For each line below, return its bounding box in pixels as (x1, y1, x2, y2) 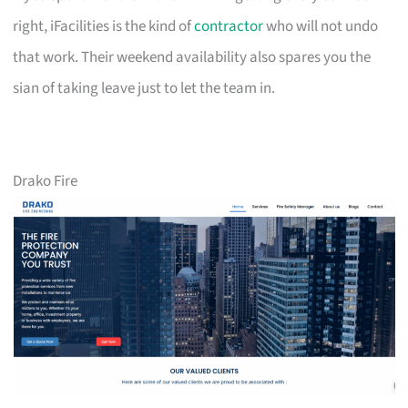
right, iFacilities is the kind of (13, 15, 195, 37)
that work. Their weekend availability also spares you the (13, 46, 372, 68)
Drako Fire (13, 169, 78, 192)
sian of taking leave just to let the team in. (13, 76, 276, 99)
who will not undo (263, 15, 379, 37)
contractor (194, 15, 264, 37)
